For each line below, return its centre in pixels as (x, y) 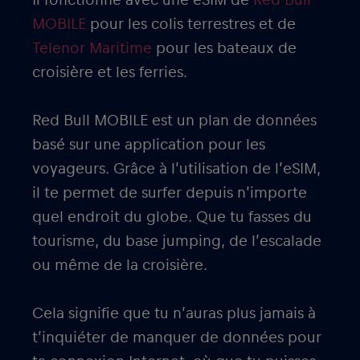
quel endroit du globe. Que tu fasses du (172, 217)
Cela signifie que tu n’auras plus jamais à (174, 313)
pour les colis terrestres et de (191, 24)
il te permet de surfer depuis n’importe (170, 192)
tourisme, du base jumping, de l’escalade (177, 241)
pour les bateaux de (224, 48)
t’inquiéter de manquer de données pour (177, 337)
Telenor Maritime (92, 48)
